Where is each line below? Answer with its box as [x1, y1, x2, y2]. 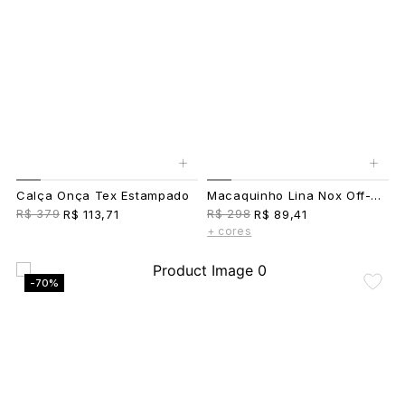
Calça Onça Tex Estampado [16, 188, 190, 202]
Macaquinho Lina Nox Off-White [370, 188, 381, 202]
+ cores [207, 224, 252, 238]
